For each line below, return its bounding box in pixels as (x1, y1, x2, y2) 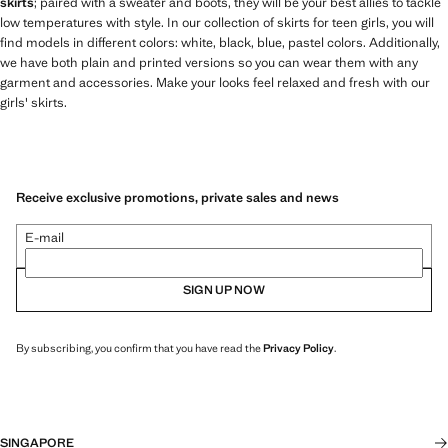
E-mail (25, 228, 64, 246)
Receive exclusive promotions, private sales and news (16, 188, 339, 206)
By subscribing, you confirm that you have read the (16, 340, 263, 355)
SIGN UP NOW (183, 281, 265, 298)
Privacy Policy (263, 340, 334, 355)
